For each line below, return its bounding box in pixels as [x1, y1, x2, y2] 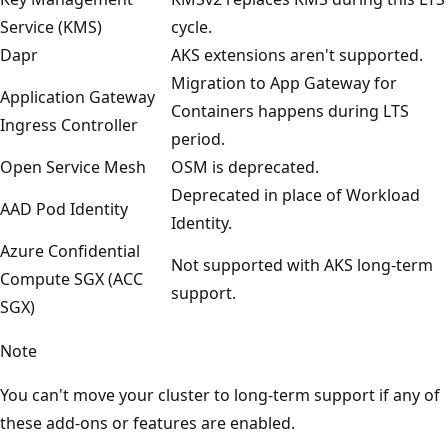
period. [171, 127, 225, 150]
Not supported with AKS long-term [171, 253, 433, 276]
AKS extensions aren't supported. [171, 43, 423, 66]
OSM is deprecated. [171, 155, 319, 178]
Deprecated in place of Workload [171, 183, 420, 206]
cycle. [171, 15, 212, 38]
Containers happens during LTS [171, 99, 409, 122]
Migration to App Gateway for [171, 71, 397, 94]
